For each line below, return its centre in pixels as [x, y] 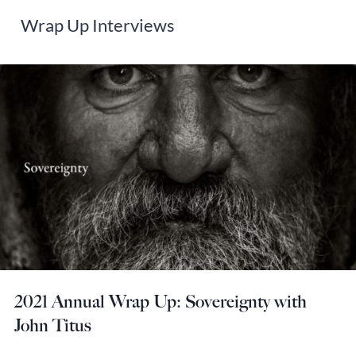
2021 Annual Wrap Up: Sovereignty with [161, 302]
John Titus [53, 326]
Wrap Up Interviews [98, 25]
